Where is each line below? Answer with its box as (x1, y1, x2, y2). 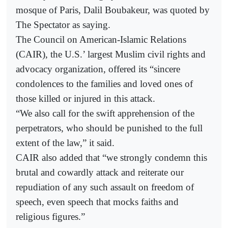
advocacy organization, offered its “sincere (16, 63, 180, 74)
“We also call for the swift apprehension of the (16, 107, 194, 119)
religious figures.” (16, 211, 85, 222)
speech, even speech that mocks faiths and (16, 196, 179, 207)
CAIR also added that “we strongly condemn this (16, 152, 207, 163)
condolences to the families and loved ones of (16, 78, 193, 89)
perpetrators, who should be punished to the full (16, 122, 203, 133)
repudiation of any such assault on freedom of (16, 181, 194, 192)
